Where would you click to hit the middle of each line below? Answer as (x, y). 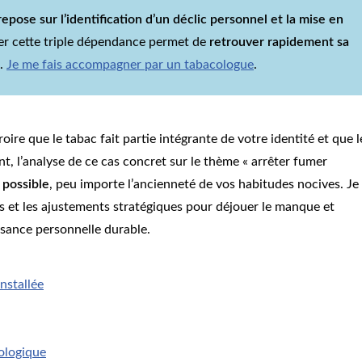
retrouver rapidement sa (279, 42)
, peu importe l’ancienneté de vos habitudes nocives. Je (204, 185)
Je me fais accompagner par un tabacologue (130, 65)
